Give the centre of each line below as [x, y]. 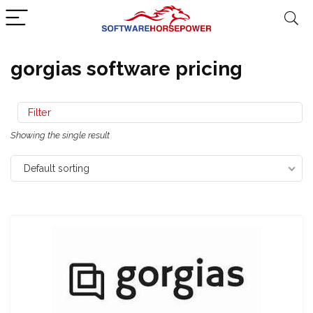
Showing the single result [60, 135]
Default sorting [57, 168]
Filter [38, 112]
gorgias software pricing [126, 69]
